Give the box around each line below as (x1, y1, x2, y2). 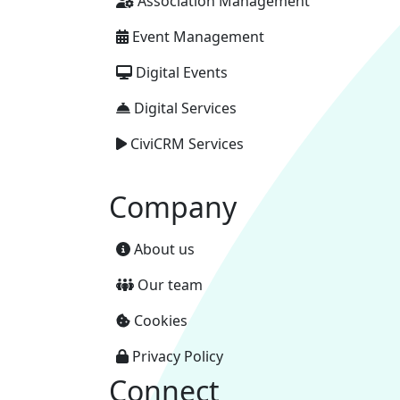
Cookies (134, 311, 187, 330)
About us (134, 239, 195, 259)
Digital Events (136, 62, 228, 82)
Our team (137, 275, 203, 295)
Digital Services (134, 98, 237, 118)
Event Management (132, 27, 264, 46)
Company (109, 187, 237, 226)
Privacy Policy (132, 346, 223, 366)
